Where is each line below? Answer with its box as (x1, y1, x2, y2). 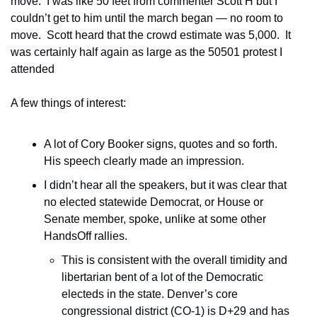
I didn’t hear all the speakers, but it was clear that (44, 179, 287, 191)
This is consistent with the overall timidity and (62, 254, 287, 266)
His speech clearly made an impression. (44, 155, 244, 167)
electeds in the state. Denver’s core (62, 288, 238, 300)
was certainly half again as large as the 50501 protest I (11, 46, 282, 58)
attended (11, 63, 57, 75)
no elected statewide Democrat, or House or (44, 196, 263, 208)
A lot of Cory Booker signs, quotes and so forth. (44, 138, 277, 150)
